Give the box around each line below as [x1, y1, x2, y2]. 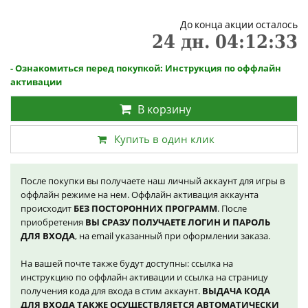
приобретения [21, 215, 85, 228]
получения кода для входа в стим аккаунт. [21, 284, 202, 297]
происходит [21, 201, 74, 214]
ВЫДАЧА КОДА [202, 284, 270, 297]
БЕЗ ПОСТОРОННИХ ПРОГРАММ [74, 201, 217, 214]
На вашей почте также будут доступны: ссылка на [21, 256, 233, 269]
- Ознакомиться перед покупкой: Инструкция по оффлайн [10, 61, 281, 74]
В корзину [137, 101, 191, 117]
